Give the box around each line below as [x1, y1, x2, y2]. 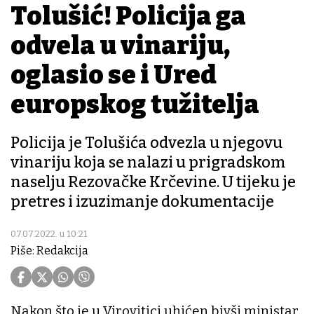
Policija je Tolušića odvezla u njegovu [11, 133, 282, 153]
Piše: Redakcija [11, 244, 88, 258]
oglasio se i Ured [11, 60, 217, 91]
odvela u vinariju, [11, 30, 230, 62]
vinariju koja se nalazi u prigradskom [11, 153, 285, 172]
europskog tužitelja [11, 89, 259, 121]
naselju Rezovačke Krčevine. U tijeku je [11, 172, 296, 192]
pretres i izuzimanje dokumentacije [11, 192, 274, 212]
